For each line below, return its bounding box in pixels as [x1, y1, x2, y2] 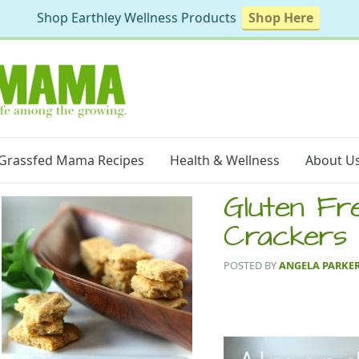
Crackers [224, 221, 348, 258]
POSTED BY [224, 257, 280, 272]
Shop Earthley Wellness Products [37, 9, 240, 26]
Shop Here [248, 9, 313, 26]
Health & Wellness [169, 151, 280, 169]
